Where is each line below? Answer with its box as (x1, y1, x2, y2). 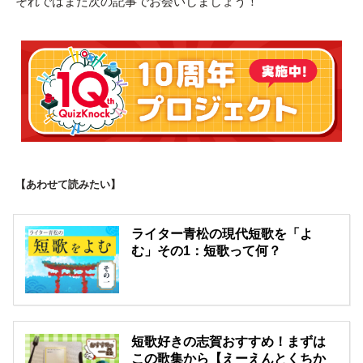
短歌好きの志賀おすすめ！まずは (131, 334, 327, 348)
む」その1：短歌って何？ (131, 244, 282, 258)
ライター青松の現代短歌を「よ (131, 227, 314, 241)
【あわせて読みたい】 (15, 177, 121, 190)
